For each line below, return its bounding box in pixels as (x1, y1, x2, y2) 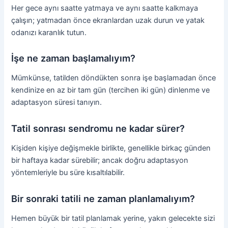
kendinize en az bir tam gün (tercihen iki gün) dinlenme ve (11, 85, 210, 95)
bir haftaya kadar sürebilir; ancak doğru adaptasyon (11, 156, 189, 165)
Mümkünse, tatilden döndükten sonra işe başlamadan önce (11, 73, 216, 83)
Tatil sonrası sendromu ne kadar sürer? (11, 122, 185, 134)
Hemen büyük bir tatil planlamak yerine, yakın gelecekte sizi (11, 214, 215, 223)
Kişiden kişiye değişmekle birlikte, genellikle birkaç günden (11, 144, 211, 153)
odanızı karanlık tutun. (11, 27, 87, 37)
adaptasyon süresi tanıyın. (11, 98, 102, 107)
